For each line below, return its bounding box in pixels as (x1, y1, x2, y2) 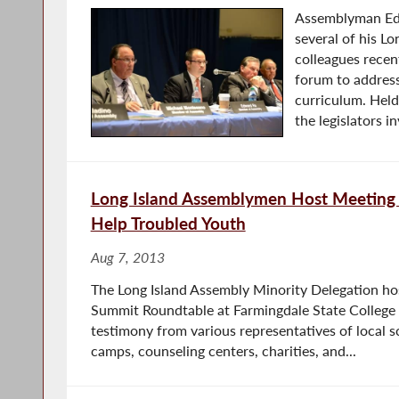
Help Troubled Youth (90, 212, 246, 233)
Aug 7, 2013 (90, 248, 165, 265)
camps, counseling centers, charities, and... (90, 342, 356, 359)
